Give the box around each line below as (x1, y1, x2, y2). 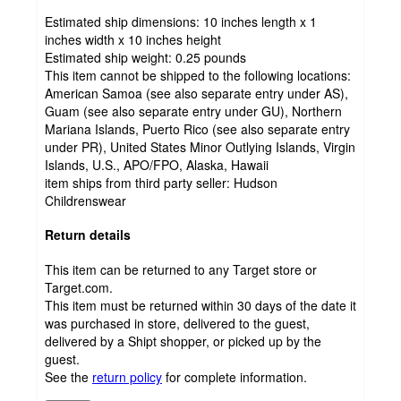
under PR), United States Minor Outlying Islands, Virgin (45, 137, 355, 156)
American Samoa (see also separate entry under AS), (45, 83, 348, 102)
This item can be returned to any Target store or (45, 260, 317, 279)
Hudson (234, 173, 277, 192)
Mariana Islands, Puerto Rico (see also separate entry (45, 119, 350, 138)
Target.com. (45, 278, 113, 297)
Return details (45, 226, 131, 244)
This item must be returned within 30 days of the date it (45, 296, 356, 315)
